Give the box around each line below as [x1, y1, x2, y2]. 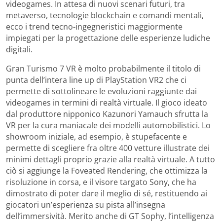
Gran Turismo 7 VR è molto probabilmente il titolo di [6, 63, 201, 74]
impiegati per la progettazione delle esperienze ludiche [6, 32, 210, 43]
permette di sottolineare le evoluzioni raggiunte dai [6, 85, 197, 97]
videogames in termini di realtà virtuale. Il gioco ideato [6, 97, 207, 108]
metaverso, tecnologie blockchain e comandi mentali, [6, 9, 204, 21]
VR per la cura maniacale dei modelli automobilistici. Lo [6, 119, 211, 131]
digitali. [6, 43, 33, 55]
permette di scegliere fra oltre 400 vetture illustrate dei [6, 142, 210, 153]
